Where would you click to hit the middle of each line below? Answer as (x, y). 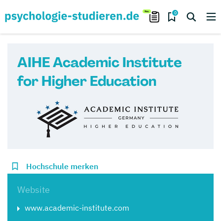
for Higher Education (87, 81)
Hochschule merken (62, 166)
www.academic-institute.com (77, 208)
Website (34, 190)
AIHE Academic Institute (100, 62)
